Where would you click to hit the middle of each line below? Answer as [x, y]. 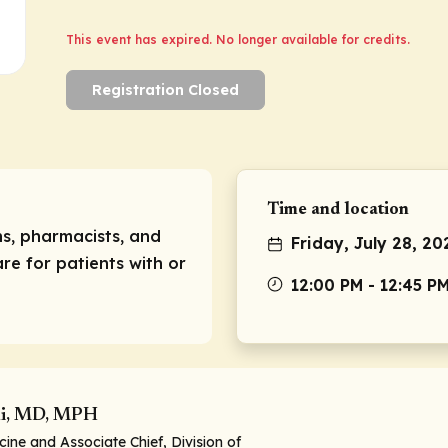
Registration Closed [165, 90]
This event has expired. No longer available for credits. [238, 39]
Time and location [338, 210]
